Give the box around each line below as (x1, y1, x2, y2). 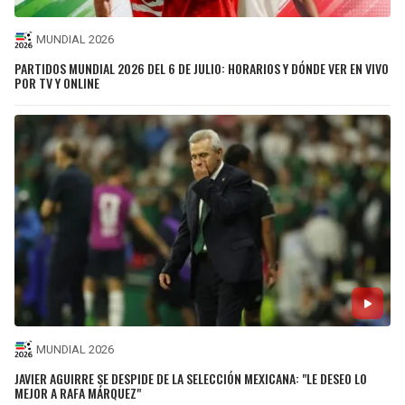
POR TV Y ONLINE (14, 73, 99, 93)
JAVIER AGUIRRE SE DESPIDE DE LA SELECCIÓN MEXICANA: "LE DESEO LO (14, 368, 367, 388)
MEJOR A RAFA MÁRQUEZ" (14, 382, 141, 402)
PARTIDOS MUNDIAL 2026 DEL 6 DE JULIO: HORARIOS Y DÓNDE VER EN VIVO (14, 59, 389, 79)
